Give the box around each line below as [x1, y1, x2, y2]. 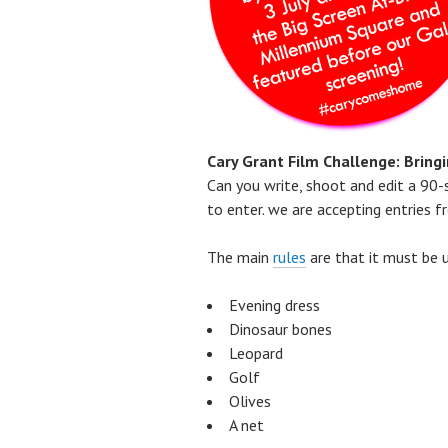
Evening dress [229, 294, 320, 315]
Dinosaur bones [229, 318, 332, 339]
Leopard [229, 342, 283, 363]
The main [207, 246, 273, 267]
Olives [229, 390, 271, 411]
